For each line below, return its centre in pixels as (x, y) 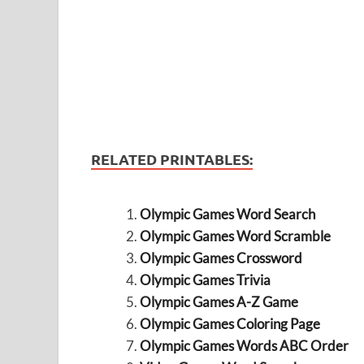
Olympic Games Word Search (227, 214)
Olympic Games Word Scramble (235, 236)
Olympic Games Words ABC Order (244, 346)
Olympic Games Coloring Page (230, 324)
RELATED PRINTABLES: (172, 159)
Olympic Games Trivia (205, 280)
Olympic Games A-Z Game (219, 302)
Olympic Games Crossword (221, 258)
